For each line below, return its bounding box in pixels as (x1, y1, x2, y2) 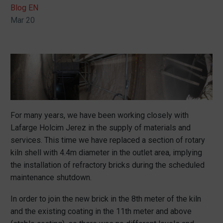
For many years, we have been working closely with (10, 110, 189, 120)
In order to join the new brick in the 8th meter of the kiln (10, 194, 201, 204)
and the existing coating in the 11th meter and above (10, 206, 192, 216)
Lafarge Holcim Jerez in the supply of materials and (10, 122, 191, 132)
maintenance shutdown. (10, 172, 92, 182)
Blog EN (10, 3, 38, 12)
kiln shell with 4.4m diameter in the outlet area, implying (10, 147, 202, 157)
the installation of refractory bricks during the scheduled (10, 160, 205, 170)
